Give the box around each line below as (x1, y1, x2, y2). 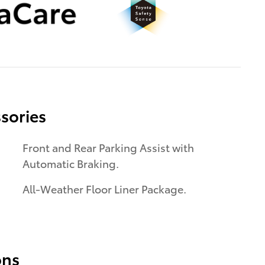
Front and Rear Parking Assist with (22, 139, 194, 154)
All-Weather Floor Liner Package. (22, 180, 186, 196)
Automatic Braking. (22, 155, 119, 170)
